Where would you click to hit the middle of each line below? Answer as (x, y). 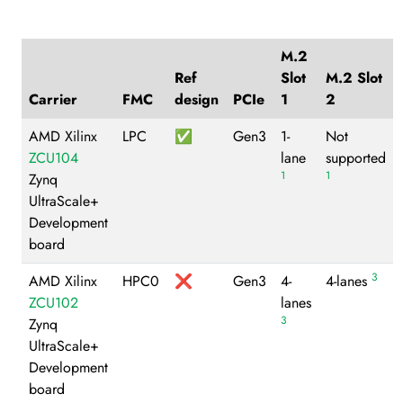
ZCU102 (54, 302)
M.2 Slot (354, 77)
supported (356, 157)
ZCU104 (54, 157)
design (197, 99)
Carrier (53, 99)
